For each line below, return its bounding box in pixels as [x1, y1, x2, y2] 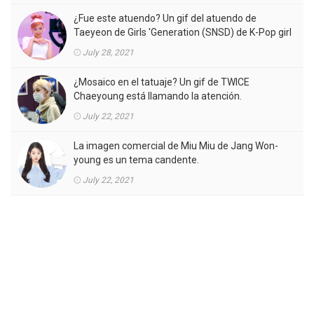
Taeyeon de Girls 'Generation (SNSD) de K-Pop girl [74, 27, 292, 39]
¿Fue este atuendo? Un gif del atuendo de [74, 13, 257, 25]
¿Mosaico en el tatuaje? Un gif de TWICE [74, 76, 250, 88]
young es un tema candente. [74, 154, 199, 166]
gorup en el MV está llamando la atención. [74, 41, 257, 53]
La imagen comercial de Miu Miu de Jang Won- [74, 140, 278, 152]
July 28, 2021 [83, 48, 134, 58]
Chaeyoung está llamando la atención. [74, 90, 242, 102]
